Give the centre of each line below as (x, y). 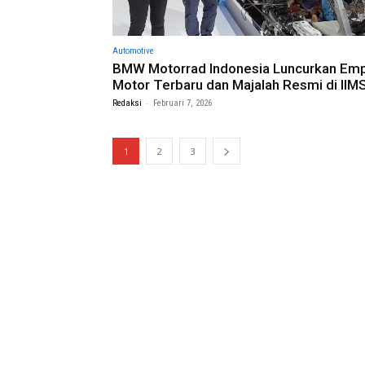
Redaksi (127, 103)
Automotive (133, 51)
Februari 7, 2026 (182, 103)
